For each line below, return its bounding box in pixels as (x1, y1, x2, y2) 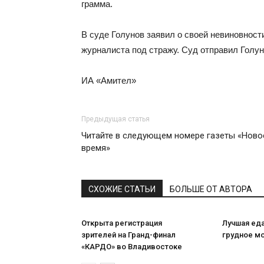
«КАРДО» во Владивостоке (81, 242, 182, 251)
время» (81, 143, 110, 153)
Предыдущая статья (81, 115, 150, 123)
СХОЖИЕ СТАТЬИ (88, 184, 156, 194)
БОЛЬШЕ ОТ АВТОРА (170, 184, 252, 194)
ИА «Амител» (81, 75, 136, 85)
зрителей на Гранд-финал (81, 230, 176, 239)
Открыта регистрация (81, 219, 162, 227)
